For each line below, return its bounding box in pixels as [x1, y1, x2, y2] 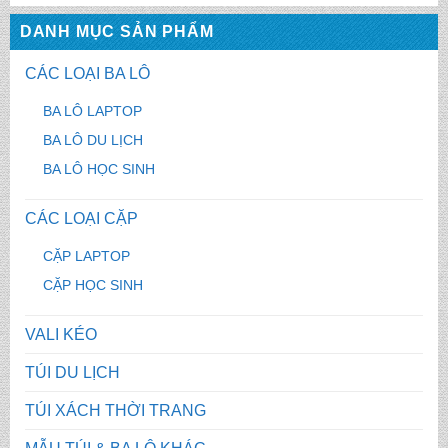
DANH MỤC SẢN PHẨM [19, 22, 214, 40]
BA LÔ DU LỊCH [42, 131, 143, 148]
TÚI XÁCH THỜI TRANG [24, 401, 206, 419]
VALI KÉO [24, 325, 97, 343]
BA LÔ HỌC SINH [42, 160, 155, 177]
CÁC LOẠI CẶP [24, 209, 138, 227]
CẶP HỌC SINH [42, 276, 143, 293]
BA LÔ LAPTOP [42, 102, 142, 119]
